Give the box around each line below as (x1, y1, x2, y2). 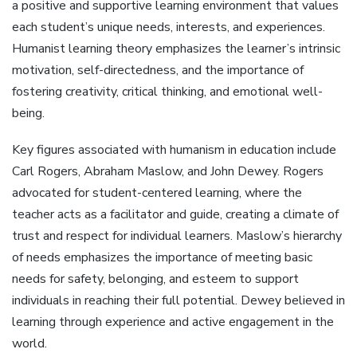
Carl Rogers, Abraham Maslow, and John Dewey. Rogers (12, 162, 324, 180)
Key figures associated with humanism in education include (12, 140, 336, 159)
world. (12, 334, 47, 352)
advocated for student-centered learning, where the (12, 183, 302, 202)
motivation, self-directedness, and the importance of (12, 61, 304, 79)
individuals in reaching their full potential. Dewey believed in (12, 291, 345, 309)
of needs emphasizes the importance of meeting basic (12, 248, 312, 266)
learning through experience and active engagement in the (12, 312, 334, 331)
